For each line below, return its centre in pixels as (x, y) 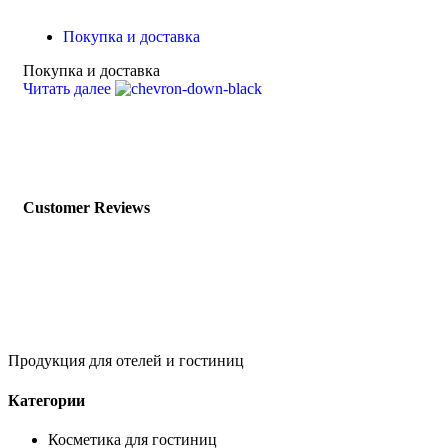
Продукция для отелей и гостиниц (126, 361)
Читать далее (69, 88)
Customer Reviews (86, 208)
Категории (46, 400)
